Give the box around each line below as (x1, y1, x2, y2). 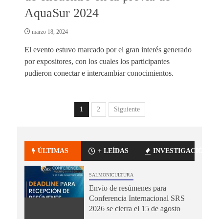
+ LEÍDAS (97, 147, 129, 154)
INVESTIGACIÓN (153, 147, 208, 154)
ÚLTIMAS (38, 147, 68, 154)
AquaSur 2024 (24, 5, 99, 20)
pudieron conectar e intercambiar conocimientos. (24, 68, 174, 77)
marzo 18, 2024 (30, 28, 68, 35)
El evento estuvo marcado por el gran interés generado (24, 45, 192, 54)
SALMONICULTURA (88, 172, 133, 177)
